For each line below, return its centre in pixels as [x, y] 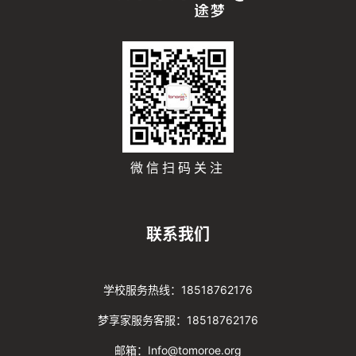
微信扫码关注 [178, 168]
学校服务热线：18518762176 [178, 290]
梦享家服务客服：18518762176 [178, 320]
